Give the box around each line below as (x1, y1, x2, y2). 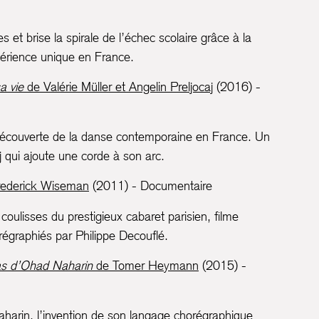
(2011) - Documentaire (89, 178, 212, 194)
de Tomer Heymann (93, 258, 199, 273)
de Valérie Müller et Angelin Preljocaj (23, 79, 213, 95)
